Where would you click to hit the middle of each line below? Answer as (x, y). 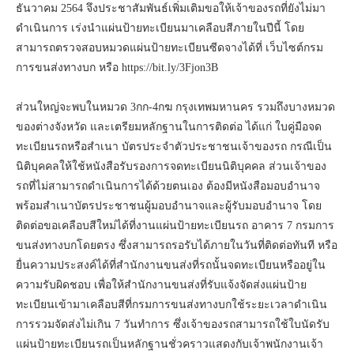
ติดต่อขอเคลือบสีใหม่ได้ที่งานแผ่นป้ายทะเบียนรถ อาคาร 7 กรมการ (175, 225)
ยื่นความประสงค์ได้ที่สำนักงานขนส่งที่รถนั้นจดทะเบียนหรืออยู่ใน (171, 265)
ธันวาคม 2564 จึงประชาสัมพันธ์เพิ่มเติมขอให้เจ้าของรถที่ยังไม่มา (171, 8)
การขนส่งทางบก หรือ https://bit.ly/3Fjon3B (117, 67)
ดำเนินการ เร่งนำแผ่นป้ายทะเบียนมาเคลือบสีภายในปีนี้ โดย (160, 28)
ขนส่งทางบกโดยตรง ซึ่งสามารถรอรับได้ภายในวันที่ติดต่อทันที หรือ (177, 245)
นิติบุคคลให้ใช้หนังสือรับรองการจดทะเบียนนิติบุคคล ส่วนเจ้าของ (171, 166)
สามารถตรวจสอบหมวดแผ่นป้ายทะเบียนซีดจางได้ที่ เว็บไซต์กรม (169, 47)
